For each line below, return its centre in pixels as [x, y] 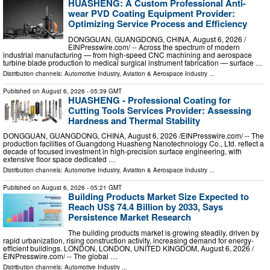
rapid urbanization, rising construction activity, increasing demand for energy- [128, 240]
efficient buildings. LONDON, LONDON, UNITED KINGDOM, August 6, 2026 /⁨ [128, 248]
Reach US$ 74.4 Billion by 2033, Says [146, 207]
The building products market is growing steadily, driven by [164, 232]
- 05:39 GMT [103, 91]
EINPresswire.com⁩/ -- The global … [60, 256]
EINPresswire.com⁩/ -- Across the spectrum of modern [154, 46]
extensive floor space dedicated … [59, 159]
